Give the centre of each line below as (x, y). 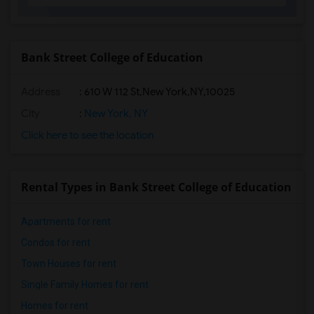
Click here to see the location (87, 135)
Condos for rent (56, 243)
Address (41, 92)
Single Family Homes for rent (85, 285)
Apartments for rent (66, 221)
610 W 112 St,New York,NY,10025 (159, 92)
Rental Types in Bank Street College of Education (156, 187)
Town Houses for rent (69, 264)
